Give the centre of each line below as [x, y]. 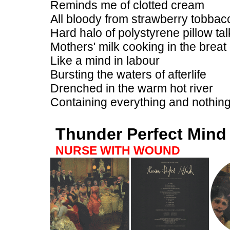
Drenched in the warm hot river [132, 88]
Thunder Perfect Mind [141, 134]
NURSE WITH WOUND [118, 150]
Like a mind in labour [105, 61]
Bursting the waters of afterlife [128, 74]
